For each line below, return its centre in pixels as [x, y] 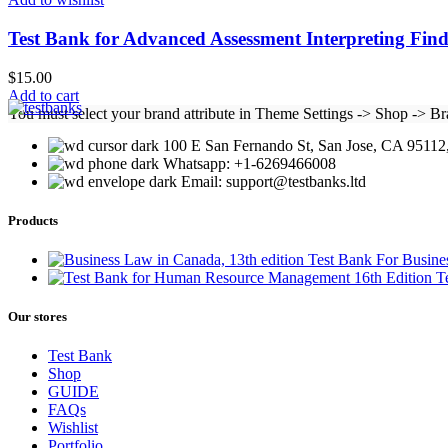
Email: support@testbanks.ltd [273, 181]
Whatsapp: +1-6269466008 [249, 163]
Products [33, 220]
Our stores [37, 317]
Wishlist [73, 428]
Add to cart [43, 95]
